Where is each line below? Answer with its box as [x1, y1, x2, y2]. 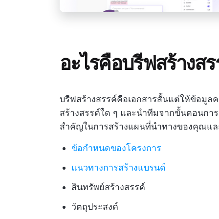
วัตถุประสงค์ [71, 201, 118, 212]
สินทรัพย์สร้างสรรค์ [71, 181, 145, 192]
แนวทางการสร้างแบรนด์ [71, 162, 166, 173]
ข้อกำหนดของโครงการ [71, 142, 161, 153]
